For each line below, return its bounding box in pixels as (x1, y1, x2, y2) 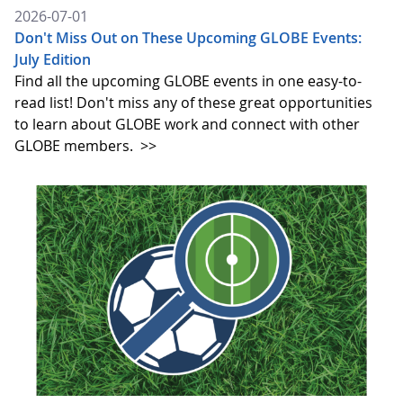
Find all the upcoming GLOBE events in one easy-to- (14, 70, 362, 91)
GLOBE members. (14, 135, 137, 156)
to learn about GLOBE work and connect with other (14, 113, 360, 134)
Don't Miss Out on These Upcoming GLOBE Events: (14, 27, 362, 48)
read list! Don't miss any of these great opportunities (14, 92, 372, 112)
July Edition (14, 49, 91, 69)
